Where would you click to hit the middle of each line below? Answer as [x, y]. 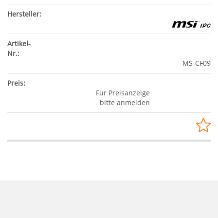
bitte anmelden [125, 102]
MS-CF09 [197, 63]
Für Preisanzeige [123, 93]
